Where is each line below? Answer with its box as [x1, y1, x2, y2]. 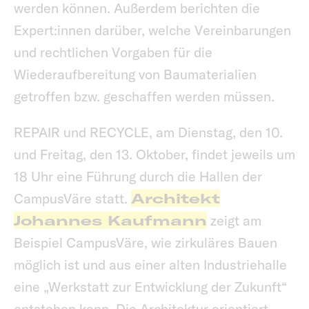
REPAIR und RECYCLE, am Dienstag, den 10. [14, 123, 283, 141]
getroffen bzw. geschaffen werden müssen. [14, 88, 278, 106]
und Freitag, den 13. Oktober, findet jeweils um [14, 146, 295, 163]
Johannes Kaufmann [14, 212, 207, 230]
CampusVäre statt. [14, 190, 131, 208]
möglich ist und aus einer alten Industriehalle [14, 256, 287, 274]
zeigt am [207, 212, 261, 230]
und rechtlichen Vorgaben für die [14, 43, 212, 61]
